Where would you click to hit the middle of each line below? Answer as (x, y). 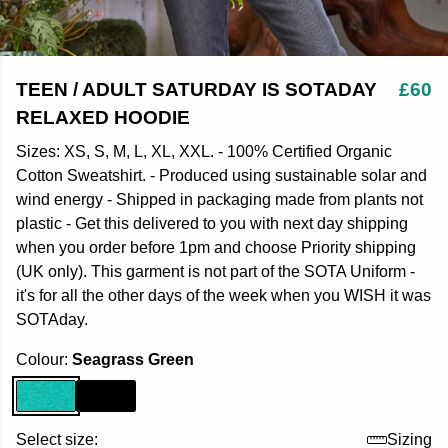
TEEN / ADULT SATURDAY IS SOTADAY (196, 89)
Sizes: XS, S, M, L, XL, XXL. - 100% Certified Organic (204, 151)
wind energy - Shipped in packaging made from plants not (219, 199)
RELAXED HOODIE (103, 117)
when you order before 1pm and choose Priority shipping (216, 247)
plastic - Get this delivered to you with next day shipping (212, 223)
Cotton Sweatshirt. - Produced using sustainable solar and (221, 175)
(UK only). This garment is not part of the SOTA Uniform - (215, 271)
